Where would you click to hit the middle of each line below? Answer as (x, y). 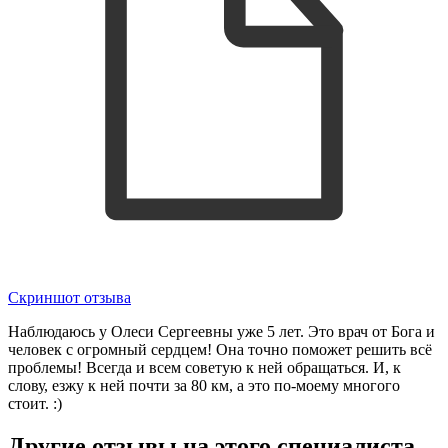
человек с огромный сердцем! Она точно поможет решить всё (220, 349)
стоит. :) (35, 403)
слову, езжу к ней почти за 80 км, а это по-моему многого (204, 385)
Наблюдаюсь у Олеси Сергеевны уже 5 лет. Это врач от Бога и (221, 331)
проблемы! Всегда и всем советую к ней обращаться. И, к (204, 367)
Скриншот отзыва (69, 297)
